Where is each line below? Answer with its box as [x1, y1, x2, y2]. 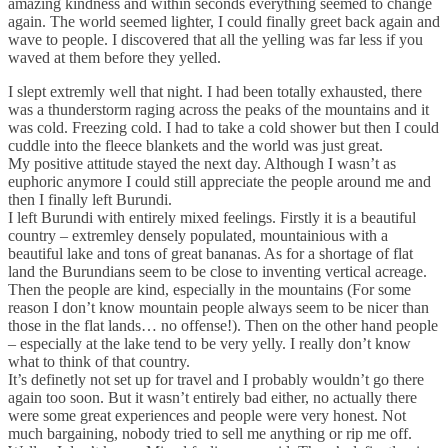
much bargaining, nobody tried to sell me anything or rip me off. [8, 424, 412, 442]
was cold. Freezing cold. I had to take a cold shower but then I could [8, 118, 439, 136]
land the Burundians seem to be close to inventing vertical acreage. [8, 262, 427, 280]
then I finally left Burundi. [8, 190, 172, 208]
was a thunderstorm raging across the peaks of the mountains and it [8, 100, 429, 118]
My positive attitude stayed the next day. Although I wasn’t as [8, 154, 396, 172]
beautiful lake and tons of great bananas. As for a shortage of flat [8, 244, 413, 262]
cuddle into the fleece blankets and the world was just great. [8, 136, 383, 154]
